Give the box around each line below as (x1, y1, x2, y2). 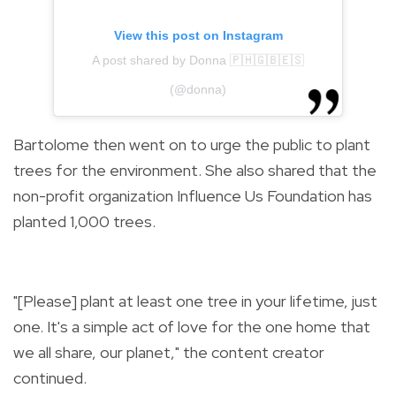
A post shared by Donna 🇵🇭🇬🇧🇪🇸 (92, 53, 304, 68)
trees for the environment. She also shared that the (13, 160, 377, 181)
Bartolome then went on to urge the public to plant (13, 134, 370, 156)
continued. (13, 368, 87, 389)
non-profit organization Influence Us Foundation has (13, 186, 372, 207)
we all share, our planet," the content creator (13, 342, 324, 363)
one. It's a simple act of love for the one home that (13, 316, 370, 338)
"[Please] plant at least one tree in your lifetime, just (13, 291, 377, 312)
